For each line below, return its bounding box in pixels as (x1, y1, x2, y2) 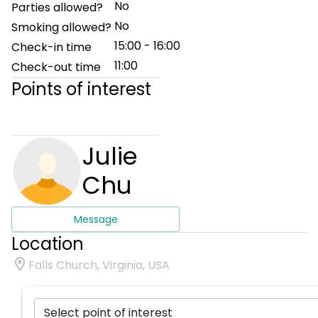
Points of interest (11, 77, 151, 101)
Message (73, 212, 118, 226)
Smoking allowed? (11, 19, 111, 35)
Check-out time (11, 59, 101, 75)
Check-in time (11, 39, 92, 55)
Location (11, 232, 84, 256)
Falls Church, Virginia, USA (28, 257, 170, 273)
